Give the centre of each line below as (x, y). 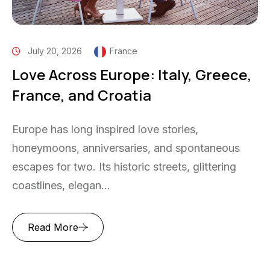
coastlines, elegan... (61, 186)
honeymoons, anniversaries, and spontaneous (126, 148)
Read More (53, 228)
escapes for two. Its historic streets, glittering (124, 167)
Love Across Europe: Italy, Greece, (132, 75)
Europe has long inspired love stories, (105, 130)
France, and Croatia (82, 95)
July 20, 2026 (55, 51)
